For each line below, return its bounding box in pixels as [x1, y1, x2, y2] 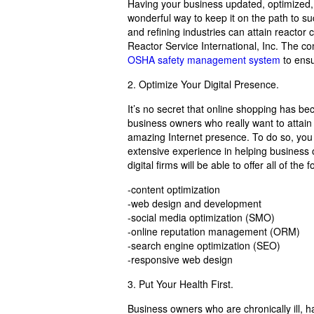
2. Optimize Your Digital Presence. [128, 76, 279, 91]
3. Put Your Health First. [128, 276, 233, 291]
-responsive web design [128, 252, 233, 266]
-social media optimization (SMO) [128, 210, 275, 224]
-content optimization [128, 182, 220, 196]
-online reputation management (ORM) [128, 224, 300, 238]
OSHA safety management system [128, 52, 280, 67]
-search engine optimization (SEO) [128, 238, 280, 252]
